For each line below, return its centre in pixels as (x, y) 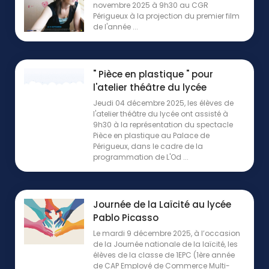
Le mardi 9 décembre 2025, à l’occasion (167, 234)
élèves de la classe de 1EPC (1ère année (164, 255)
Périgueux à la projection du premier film (166, 16)
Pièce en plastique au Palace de (151, 136)
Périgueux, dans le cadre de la (148, 147)
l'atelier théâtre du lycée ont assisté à (161, 114)
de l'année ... (116, 27)
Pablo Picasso (126, 218)
